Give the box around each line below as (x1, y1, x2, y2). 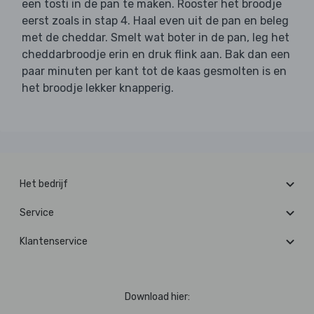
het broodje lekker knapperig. (22, 81, 174, 95)
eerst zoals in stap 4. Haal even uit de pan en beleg (22, 14, 289, 28)
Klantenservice (20, 235, 88, 248)
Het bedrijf (20, 178, 68, 191)
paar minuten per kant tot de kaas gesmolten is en (22, 64, 287, 78)
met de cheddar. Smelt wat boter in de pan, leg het (22, 31, 289, 45)
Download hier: (124, 291, 190, 303)
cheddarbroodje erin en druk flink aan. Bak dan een (22, 48, 290, 62)
